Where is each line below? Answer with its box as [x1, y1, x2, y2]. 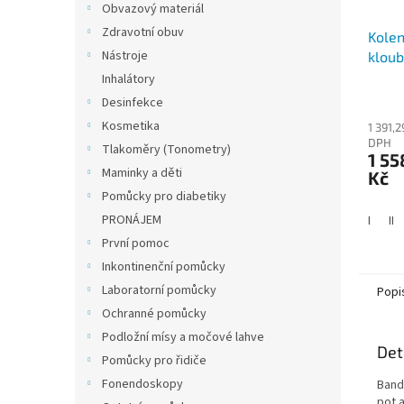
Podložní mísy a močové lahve [102, 328, 264, 346]
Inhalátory [102, 70, 155, 88]
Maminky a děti [102, 164, 182, 182]
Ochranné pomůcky [102, 305, 207, 323]
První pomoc [102, 234, 170, 252]
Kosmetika [102, 117, 160, 135]
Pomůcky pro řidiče [102, 352, 207, 370]
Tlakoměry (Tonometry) [102, 141, 231, 159]
